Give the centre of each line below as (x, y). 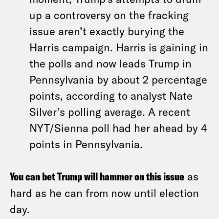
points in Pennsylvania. (86, 144)
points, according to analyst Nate (111, 95)
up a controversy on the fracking (109, 15)
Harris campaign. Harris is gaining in (119, 47)
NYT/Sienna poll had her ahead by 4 (118, 128)
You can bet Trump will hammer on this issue (97, 176)
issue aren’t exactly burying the (107, 31)
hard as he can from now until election (104, 193)
